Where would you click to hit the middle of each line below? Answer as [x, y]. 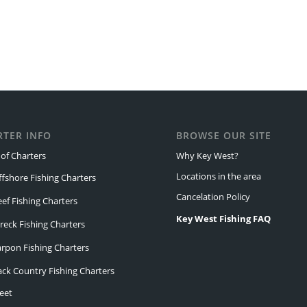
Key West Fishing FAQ [224, 219]
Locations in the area [219, 176]
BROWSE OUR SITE [224, 136]
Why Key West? [208, 156]
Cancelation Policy [213, 197]
